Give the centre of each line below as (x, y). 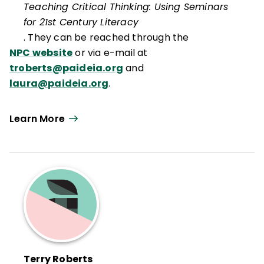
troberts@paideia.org (66, 68)
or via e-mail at (110, 52)
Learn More (37, 119)
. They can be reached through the (106, 37)
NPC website (41, 52)
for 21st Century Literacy (81, 22)
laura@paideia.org (59, 83)
